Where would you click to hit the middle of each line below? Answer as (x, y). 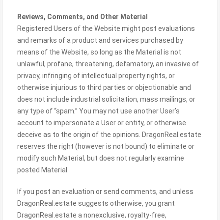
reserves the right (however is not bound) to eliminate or (106, 146)
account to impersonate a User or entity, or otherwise (102, 123)
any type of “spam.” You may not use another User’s (98, 111)
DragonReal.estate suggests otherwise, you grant (96, 203)
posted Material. (43, 170)
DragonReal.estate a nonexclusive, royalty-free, (92, 215)
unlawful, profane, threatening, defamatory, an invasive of (108, 64)
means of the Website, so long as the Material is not (99, 52)
